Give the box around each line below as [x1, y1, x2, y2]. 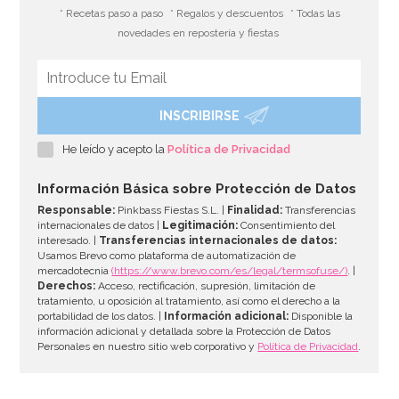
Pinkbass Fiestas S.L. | [115, 203, 228, 216]
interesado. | [37, 233, 100, 247]
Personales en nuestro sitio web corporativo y [37, 339, 258, 353]
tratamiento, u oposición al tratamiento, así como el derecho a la [37, 294, 341, 307]
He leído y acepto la [62, 142, 168, 156]
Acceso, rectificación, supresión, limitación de [95, 279, 316, 292]
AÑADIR [181, 87, 229, 102]
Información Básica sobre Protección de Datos [37, 180, 357, 197]
